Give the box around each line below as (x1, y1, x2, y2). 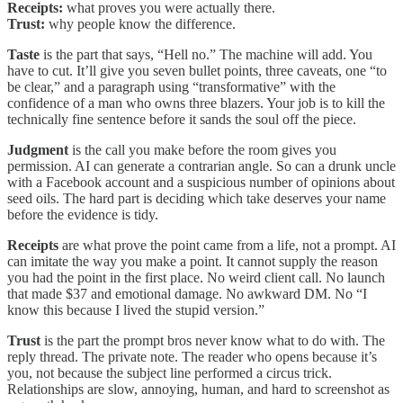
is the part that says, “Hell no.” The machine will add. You (40, 46, 372, 62)
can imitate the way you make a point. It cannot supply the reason (7, 253, 378, 269)
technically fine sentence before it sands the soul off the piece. (7, 111, 356, 127)
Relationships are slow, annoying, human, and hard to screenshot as (7, 381, 390, 397)
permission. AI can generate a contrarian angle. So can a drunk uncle (7, 157, 396, 174)
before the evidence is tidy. (7, 206, 158, 222)
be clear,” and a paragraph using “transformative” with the (7, 78, 336, 94)
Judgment (7, 141, 68, 157)
